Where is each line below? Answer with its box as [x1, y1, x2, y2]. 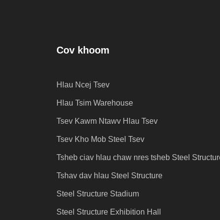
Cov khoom [56, 45, 110, 56]
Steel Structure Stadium [56, 190, 139, 198]
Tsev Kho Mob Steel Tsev [56, 135, 144, 144]
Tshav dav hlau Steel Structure [56, 171, 163, 180]
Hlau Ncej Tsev [56, 81, 110, 89]
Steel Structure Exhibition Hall [56, 208, 161, 217]
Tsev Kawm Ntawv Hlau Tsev [56, 117, 158, 126]
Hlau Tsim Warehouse [56, 99, 133, 108]
